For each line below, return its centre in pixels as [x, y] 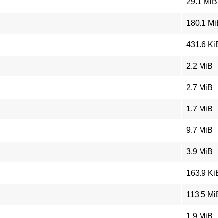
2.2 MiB [200, 66]
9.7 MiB [200, 130]
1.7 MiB [200, 109]
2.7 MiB [200, 87]
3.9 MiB [200, 152]
